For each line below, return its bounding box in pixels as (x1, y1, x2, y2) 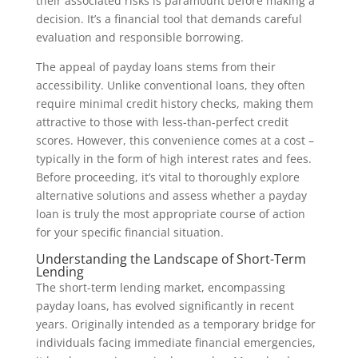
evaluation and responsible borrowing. (35, 30, 244, 45)
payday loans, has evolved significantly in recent (35, 298, 294, 313)
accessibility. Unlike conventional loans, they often (35, 78, 305, 93)
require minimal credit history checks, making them (35, 96, 313, 111)
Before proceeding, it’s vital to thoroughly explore (35, 169, 300, 185)
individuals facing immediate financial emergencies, (35, 335, 316, 350)
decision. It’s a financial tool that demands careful (35, 11, 302, 26)
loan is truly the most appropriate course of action (35, 206, 305, 221)
